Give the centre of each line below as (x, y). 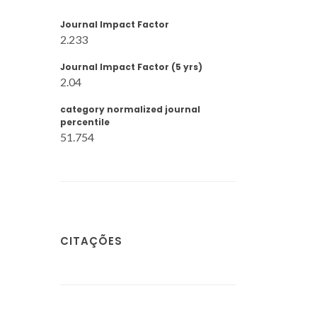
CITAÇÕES (91, 241)
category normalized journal (130, 109)
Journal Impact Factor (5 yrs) (131, 67)
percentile (85, 122)
